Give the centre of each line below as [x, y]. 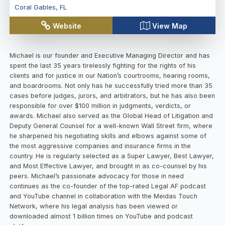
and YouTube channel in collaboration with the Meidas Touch [104, 196]
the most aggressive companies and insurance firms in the [100, 146]
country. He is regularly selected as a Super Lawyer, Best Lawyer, [112, 156]
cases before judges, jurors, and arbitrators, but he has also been [113, 95]
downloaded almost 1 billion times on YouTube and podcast [101, 216]
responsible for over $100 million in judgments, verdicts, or [100, 105]
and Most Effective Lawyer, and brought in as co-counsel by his [108, 166]
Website [67, 26]
